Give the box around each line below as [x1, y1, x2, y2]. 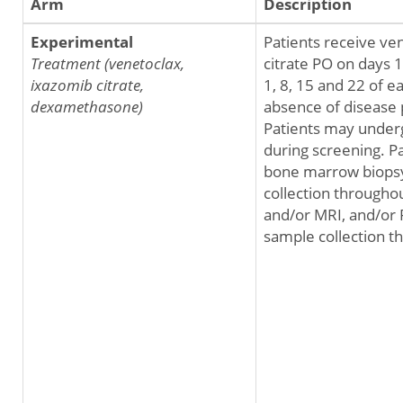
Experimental [31, 31, 133, 52]
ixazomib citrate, [31, 75, 144, 95]
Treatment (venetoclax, [31, 53, 184, 74]
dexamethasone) [31, 96, 143, 117]
